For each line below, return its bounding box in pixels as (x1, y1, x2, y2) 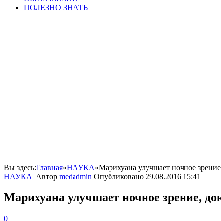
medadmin (59, 172, 92, 181)
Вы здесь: (4, 163, 36, 172)
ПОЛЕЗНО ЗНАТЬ (24, 3, 88, 12)
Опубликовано (94, 172, 146, 181)
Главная (36, 163, 63, 172)
